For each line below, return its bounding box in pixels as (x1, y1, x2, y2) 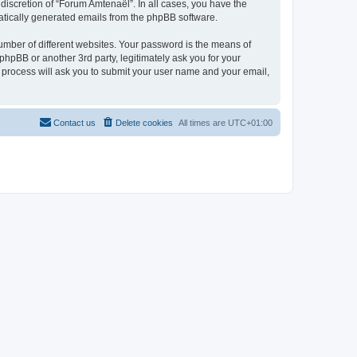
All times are (178, 117, 228, 127)
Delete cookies (116, 117, 173, 127)
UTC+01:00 (228, 117, 273, 127)
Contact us (53, 117, 96, 127)
